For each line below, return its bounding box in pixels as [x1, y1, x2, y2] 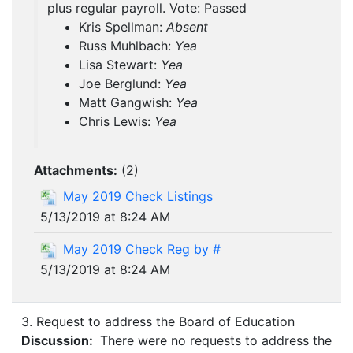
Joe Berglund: [79, 76, 165, 92]
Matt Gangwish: [79, 95, 176, 111]
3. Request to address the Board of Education [21, 314, 295, 330]
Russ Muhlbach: [79, 38, 175, 54]
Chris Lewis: [79, 113, 154, 130]
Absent [166, 19, 208, 35]
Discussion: [21, 333, 96, 349]
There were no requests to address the [96, 333, 332, 349]
